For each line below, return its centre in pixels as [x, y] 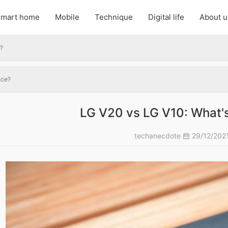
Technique [114, 17]
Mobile [67, 17]
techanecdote [159, 136]
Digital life [166, 17]
